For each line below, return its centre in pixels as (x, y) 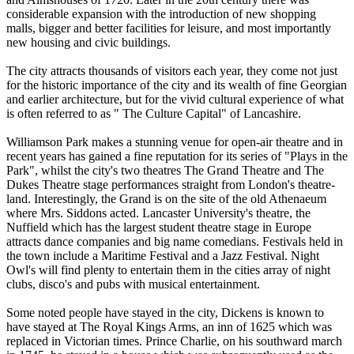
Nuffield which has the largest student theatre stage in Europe (159, 227)
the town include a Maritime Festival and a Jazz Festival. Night (163, 255)
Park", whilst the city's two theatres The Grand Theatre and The (165, 170)
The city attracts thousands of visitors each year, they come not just (172, 70)
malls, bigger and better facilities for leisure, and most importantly (169, 28)
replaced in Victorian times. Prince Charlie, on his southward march (174, 341)
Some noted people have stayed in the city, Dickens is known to (165, 312)
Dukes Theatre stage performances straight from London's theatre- (171, 184)
